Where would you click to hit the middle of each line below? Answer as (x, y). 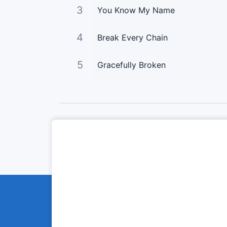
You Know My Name (136, 10)
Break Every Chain (132, 37)
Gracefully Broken (131, 65)
